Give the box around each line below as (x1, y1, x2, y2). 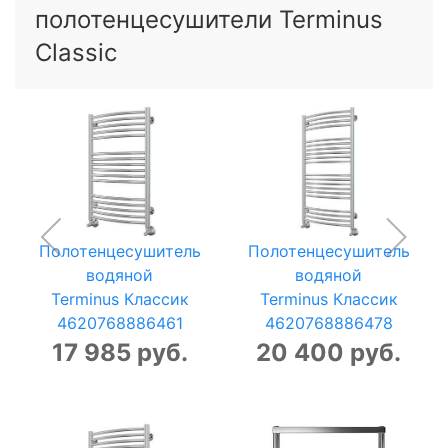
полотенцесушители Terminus (35, 5, 383, 35)
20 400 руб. (256, 337, 401, 367)
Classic (35, 38, 117, 68)
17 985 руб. (51, 337, 188, 367)
